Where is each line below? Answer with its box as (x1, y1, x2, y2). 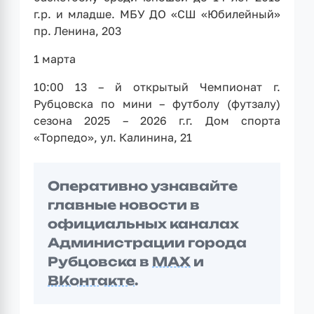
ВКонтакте (48, 272, 135, 288)
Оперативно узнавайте (48, 177, 238, 193)
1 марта (34, 51, 76, 66)
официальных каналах (48, 215, 239, 231)
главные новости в (48, 196, 200, 212)
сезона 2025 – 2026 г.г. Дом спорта (34, 113, 280, 128)
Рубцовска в (48, 253, 152, 269)
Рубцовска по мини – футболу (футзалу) (34, 96, 280, 111)
